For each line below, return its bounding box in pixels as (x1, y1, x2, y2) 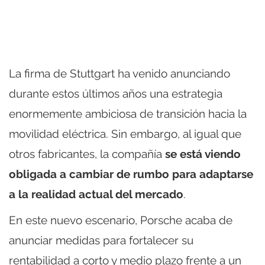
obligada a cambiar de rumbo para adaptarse (9, 167, 253, 181)
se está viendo (165, 147, 241, 161)
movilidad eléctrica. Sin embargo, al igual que (9, 127, 241, 141)
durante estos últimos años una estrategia (9, 87, 222, 101)
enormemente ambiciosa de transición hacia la (9, 107, 247, 121)
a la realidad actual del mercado (9, 188, 183, 201)
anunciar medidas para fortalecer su (9, 234, 193, 247)
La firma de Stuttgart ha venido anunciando (9, 67, 230, 80)
